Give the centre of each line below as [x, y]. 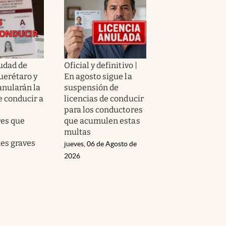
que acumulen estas [102, 121]
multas [78, 132]
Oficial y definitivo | [101, 65]
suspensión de [92, 87]
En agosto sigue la [98, 76]
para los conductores [103, 109]
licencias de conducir [104, 98]
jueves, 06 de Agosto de [100, 144]
